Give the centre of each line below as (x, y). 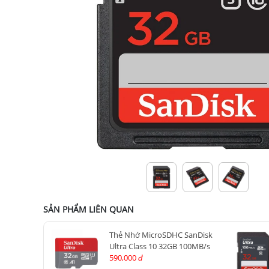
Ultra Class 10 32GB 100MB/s (159, 246)
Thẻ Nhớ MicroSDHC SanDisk (161, 235)
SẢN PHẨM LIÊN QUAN (89, 209)
